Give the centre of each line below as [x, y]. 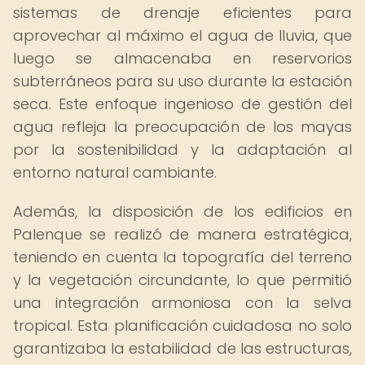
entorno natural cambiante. [115, 172]
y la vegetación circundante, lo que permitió [182, 280]
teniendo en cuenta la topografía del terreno [182, 257]
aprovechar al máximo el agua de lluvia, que [182, 35]
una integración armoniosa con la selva [182, 303]
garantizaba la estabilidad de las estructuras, [182, 348]
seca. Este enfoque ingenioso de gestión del [182, 104]
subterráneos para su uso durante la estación [182, 81]
